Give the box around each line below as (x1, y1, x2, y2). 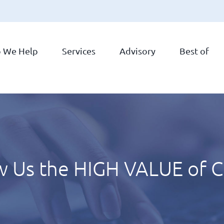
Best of (179, 45, 209, 56)
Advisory (119, 45, 155, 56)
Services (62, 45, 95, 56)
